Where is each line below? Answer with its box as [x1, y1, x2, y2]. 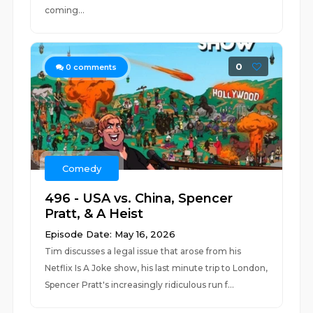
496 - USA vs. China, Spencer [45, 191, 233, 206]
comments [71, 62, 117, 72]
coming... [45, 5, 85, 15]
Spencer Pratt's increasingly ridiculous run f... [45, 279, 235, 290]
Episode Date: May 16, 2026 [45, 228, 176, 240]
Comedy [62, 163, 102, 174]
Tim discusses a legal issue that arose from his [45, 246, 242, 256]
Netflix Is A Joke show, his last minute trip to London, [45, 263, 268, 273]
